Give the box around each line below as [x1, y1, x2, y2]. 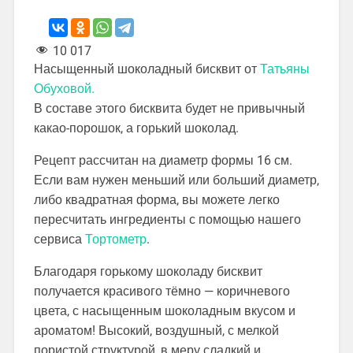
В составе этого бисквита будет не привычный [33, 101, 305, 117]
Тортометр [84, 232, 147, 247]
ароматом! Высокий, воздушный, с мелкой [33, 323, 279, 339]
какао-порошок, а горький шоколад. [33, 121, 239, 136]
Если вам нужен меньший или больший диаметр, [33, 173, 319, 188]
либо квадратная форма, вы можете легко [33, 192, 280, 208]
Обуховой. [33, 81, 95, 97]
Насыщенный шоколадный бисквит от [33, 61, 260, 77]
